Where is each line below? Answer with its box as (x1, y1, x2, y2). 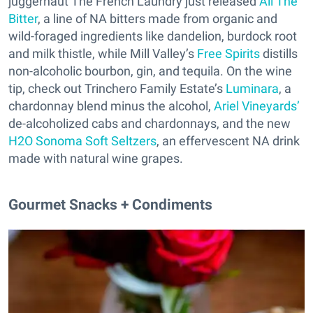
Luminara (223, 81, 279, 96)
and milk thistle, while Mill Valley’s (8, 46, 197, 61)
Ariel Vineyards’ (214, 99, 300, 114)
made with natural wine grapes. (8, 151, 183, 166)
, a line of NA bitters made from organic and (38, 11, 277, 27)
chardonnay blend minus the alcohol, (8, 99, 214, 114)
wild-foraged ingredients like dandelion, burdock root (8, 29, 297, 44)
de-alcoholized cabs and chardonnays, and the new (8, 116, 291, 131)
